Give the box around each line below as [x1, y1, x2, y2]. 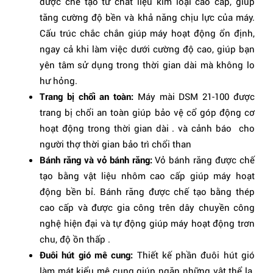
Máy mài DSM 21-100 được [137, 90, 255, 102]
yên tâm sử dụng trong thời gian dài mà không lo [40, 58, 255, 71]
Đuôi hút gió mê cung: [40, 248, 137, 261]
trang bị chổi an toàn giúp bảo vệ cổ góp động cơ [40, 105, 255, 118]
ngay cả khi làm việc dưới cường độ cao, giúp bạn [40, 42, 255, 55]
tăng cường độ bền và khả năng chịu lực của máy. [40, 10, 255, 23]
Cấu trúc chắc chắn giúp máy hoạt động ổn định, [40, 26, 255, 39]
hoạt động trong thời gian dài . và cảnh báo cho [40, 121, 255, 134]
